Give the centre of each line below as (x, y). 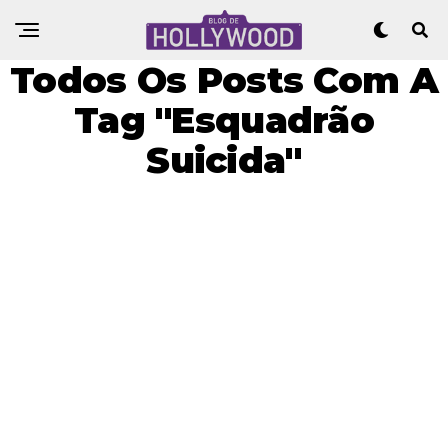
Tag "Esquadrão (224, 120)
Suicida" (224, 160)
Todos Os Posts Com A (224, 80)
